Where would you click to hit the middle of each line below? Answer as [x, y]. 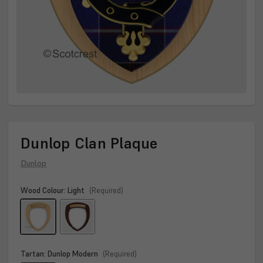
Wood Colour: [44, 190]
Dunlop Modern [73, 254]
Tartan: [34, 254]
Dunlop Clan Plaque [89, 143]
